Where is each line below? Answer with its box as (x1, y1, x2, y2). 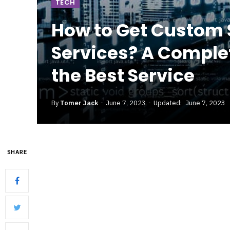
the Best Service (51, 63, 195, 88)
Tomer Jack (60, 99, 98, 107)
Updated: (154, 99, 182, 107)
